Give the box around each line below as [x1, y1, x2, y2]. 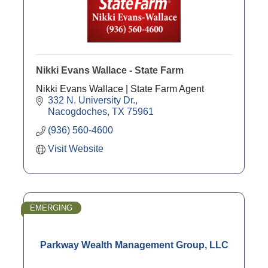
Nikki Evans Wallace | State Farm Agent [36, 83, 204, 94]
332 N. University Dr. [48, 95, 135, 105]
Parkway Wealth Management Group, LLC [39, 239, 229, 250]
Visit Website [48, 143, 103, 154]
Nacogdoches [48, 106, 107, 117]
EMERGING [30, 203, 72, 212]
